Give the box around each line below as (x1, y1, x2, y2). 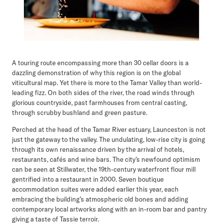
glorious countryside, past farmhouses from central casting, (12, 98, 187, 107)
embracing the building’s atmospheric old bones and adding (12, 195, 188, 203)
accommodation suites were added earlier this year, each (12, 185, 179, 193)
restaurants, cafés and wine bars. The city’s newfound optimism (12, 155, 200, 163)
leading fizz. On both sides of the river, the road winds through (12, 88, 195, 97)
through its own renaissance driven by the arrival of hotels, (12, 145, 184, 153)
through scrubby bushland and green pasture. (12, 108, 147, 116)
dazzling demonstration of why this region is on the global (12, 68, 181, 77)
